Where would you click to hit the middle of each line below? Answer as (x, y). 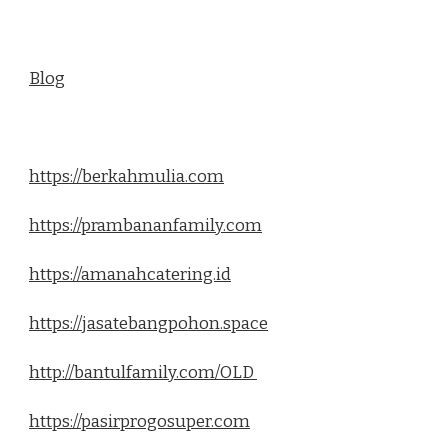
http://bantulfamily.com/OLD (143, 373)
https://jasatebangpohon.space (148, 324)
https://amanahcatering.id (130, 275)
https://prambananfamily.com (145, 226)
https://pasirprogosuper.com (139, 422)
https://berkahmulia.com (126, 177)
